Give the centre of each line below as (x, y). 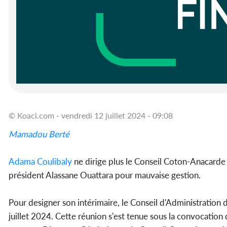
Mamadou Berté (39, 134)
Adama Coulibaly (40, 162)
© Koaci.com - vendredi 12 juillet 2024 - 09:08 (91, 116)
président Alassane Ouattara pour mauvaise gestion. (105, 175)
